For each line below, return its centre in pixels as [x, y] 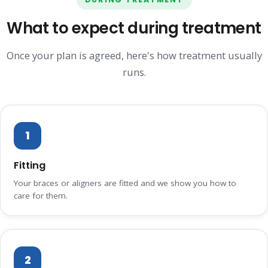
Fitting [30, 166]
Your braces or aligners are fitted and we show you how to [125, 183]
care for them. [41, 196]
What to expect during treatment [134, 28]
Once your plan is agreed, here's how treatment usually [134, 56]
